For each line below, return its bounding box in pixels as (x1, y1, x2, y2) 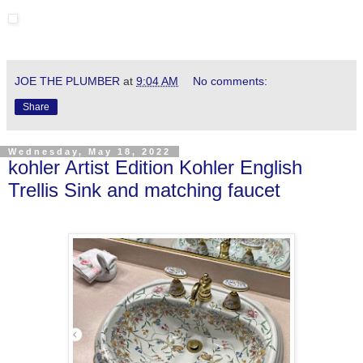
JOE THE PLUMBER (15, 74, 120, 88)
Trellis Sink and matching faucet (8, 178, 280, 201)
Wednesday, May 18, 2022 (8, 146, 171, 156)
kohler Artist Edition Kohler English (8, 156, 302, 178)
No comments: (193, 74, 268, 88)
